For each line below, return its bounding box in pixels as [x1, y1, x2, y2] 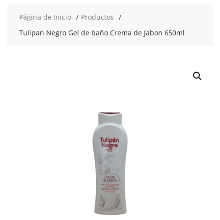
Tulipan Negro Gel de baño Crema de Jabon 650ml [19, 28, 185, 37]
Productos [81, 12, 114, 22]
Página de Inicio [19, 12, 71, 22]
